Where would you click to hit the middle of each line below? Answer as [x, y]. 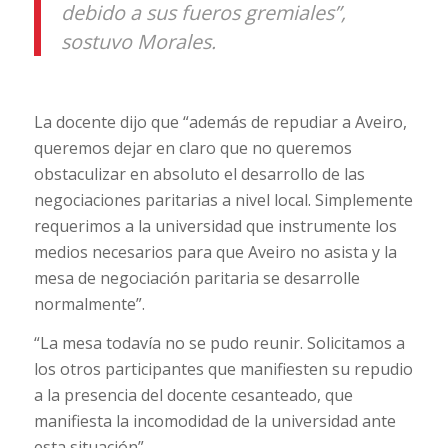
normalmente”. [89, 303]
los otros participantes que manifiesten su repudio [223, 369]
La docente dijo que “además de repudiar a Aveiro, [220, 121]
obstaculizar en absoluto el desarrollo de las [199, 173]
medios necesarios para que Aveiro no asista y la [215, 251]
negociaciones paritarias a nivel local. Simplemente [223, 199]
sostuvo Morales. [138, 41]
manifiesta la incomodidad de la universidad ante [214, 421]
